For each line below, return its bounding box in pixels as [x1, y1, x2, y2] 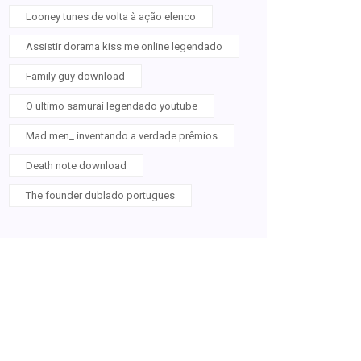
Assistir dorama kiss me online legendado [26, 40, 222, 52]
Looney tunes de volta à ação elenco [26, 10, 196, 23]
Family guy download [26, 70, 125, 82]
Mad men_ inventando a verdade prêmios [26, 130, 218, 142]
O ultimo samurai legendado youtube [26, 100, 197, 112]
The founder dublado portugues [26, 189, 175, 201]
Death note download [26, 160, 127, 172]
